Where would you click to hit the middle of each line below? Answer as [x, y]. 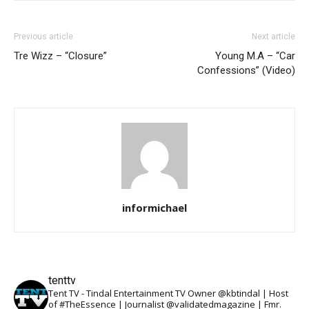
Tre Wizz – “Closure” [60, 56]
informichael [154, 208]
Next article [273, 37]
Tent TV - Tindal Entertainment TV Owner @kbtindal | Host [168, 293]
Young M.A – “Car [255, 56]
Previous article [43, 37]
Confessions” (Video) [246, 71]
